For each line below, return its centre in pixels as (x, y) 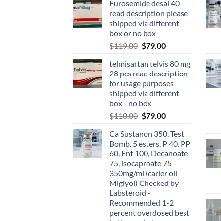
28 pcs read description (149, 73)
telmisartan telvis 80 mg (150, 63)
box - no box (130, 103)
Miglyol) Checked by (144, 183)
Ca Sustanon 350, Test (147, 133)
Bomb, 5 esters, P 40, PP (150, 143)
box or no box (133, 33)
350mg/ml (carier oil (143, 173)
